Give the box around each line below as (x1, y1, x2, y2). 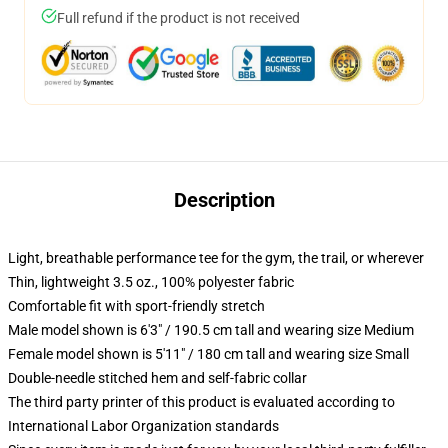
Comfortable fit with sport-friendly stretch (8, 298, 265, 314)
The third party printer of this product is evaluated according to (8, 394, 395, 410)
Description (173, 188, 275, 212)
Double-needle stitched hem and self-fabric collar (8, 370, 307, 386)
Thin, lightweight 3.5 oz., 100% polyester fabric (8, 274, 294, 290)
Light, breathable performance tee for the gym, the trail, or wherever (8, 250, 424, 266)
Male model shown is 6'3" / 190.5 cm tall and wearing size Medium (8, 322, 414, 338)
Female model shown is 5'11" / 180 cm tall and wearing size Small (8, 346, 409, 362)
